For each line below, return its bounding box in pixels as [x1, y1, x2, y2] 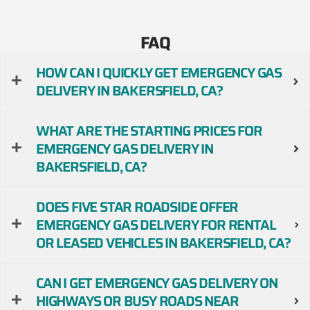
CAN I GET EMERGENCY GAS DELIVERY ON [36, 271, 277, 294]
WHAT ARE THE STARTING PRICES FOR [36, 119, 262, 142]
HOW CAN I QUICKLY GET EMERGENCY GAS [36, 61, 282, 84]
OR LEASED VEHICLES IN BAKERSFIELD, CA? [36, 231, 291, 254]
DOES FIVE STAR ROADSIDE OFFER [36, 195, 239, 218]
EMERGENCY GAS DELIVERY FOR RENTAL [36, 213, 276, 236]
